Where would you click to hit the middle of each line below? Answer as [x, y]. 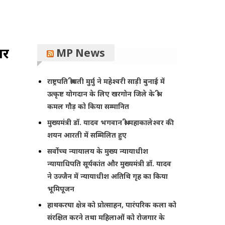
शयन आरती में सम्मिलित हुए [87, 135]
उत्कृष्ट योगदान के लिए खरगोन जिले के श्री [103, 93]
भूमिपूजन [61, 188]
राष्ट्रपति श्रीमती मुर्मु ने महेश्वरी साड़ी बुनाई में [106, 81]
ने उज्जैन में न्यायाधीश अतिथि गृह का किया [108, 176]
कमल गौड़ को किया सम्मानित [88, 106]
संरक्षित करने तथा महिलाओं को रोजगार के [106, 217]
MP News [81, 53]
